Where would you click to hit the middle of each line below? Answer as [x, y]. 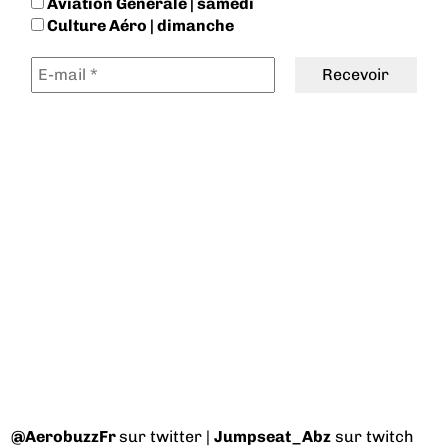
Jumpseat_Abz [273, 436]
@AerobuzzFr [64, 436]
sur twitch [373, 436]
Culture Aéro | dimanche [139, 26]
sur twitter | [167, 436]
